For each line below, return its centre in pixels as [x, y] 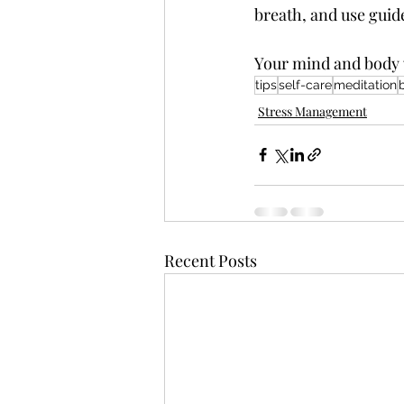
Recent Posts [211, 260]
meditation [365, 84]
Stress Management [312, 111]
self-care [305, 84]
